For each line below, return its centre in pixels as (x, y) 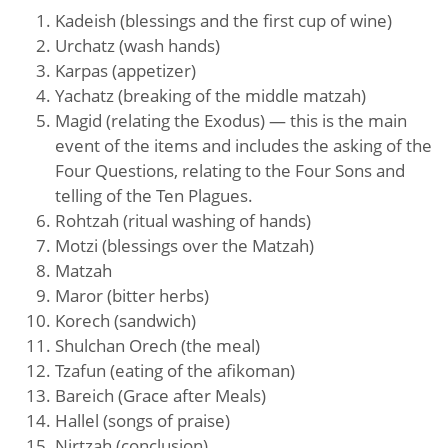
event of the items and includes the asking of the (243, 146)
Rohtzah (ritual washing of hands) (183, 221)
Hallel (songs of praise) (142, 421)
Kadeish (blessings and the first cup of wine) (223, 21)
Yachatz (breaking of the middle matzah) (210, 96)
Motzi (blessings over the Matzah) (184, 246)
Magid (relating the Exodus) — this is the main (231, 121)
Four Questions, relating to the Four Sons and (230, 171)
